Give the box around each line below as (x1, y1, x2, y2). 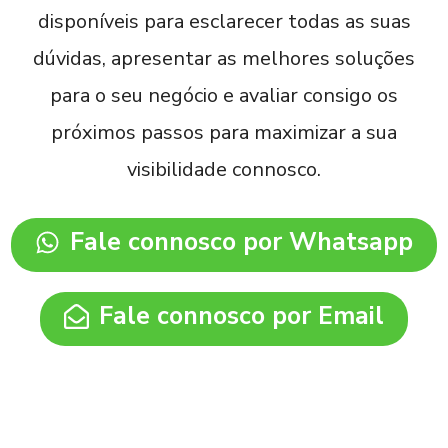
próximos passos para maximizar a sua (51, 119, 397, 146)
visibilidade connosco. (127, 156, 321, 183)
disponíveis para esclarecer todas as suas (37, 8, 411, 35)
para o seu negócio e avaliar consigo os (50, 82, 398, 109)
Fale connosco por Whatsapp (70, 225, 413, 259)
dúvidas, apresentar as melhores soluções (33, 45, 415, 72)
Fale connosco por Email (99, 299, 384, 333)
